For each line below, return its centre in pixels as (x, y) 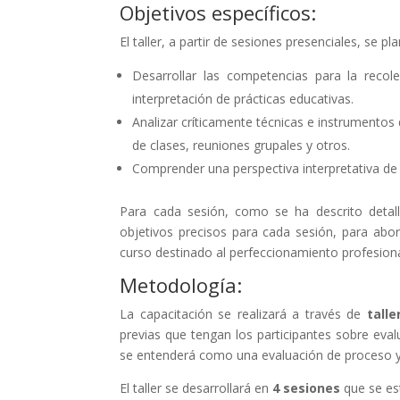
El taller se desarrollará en (196, 387)
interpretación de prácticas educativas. (243, 98)
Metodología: (181, 284)
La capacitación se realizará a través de (243, 313)
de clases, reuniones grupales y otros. (242, 145)
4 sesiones (308, 387)
